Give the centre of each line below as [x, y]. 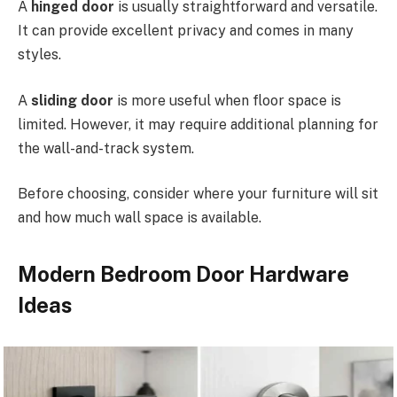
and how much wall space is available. [140, 218]
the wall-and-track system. [106, 148]
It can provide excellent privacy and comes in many [186, 31]
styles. [39, 55]
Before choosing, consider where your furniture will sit [198, 194]
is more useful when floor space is [227, 100]
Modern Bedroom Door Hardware [183, 273]
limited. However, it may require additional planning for [198, 124]
